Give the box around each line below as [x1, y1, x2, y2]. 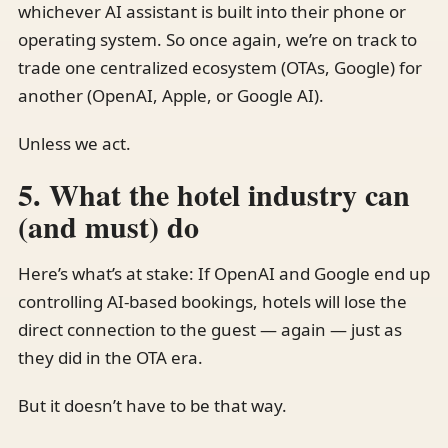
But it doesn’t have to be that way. [18, 393, 287, 417]
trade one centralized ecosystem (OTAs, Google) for [18, 55, 422, 79]
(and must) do [18, 203, 199, 248]
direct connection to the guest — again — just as [18, 317, 402, 341]
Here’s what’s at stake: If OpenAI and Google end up [18, 261, 430, 285]
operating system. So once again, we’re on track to [18, 27, 417, 51]
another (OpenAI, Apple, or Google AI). [18, 83, 324, 107]
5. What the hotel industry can [18, 171, 410, 216]
